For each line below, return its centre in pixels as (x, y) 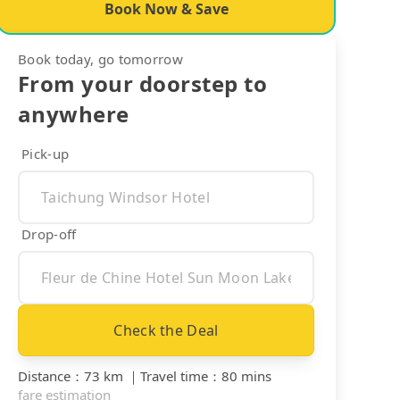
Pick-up (46, 153)
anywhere (74, 113)
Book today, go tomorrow (100, 58)
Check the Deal (166, 330)
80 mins (246, 375)
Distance (44, 375)
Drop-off (49, 233)
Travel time (174, 375)
